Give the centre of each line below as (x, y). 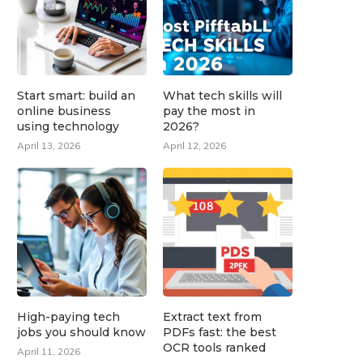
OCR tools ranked (215, 348)
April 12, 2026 (195, 145)
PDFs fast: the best (220, 333)
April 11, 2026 (49, 352)
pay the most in (209, 111)
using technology (68, 126)
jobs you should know (81, 333)
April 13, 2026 (49, 145)
